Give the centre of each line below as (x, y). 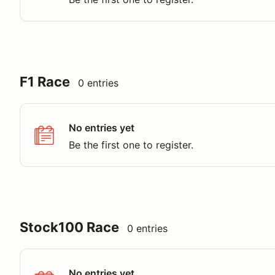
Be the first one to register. (131, 145)
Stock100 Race (69, 227)
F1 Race (45, 82)
